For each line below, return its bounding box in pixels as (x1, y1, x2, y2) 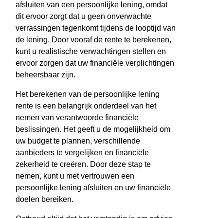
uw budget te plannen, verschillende (16, 137, 140, 145)
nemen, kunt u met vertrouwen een (16, 172, 134, 181)
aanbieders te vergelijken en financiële (16, 148, 149, 157)
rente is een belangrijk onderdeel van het (16, 102, 156, 110)
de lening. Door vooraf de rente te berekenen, (16, 36, 171, 44)
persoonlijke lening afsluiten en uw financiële (16, 183, 171, 192)
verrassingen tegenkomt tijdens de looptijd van (16, 24, 176, 33)
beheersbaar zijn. (16, 71, 75, 79)
